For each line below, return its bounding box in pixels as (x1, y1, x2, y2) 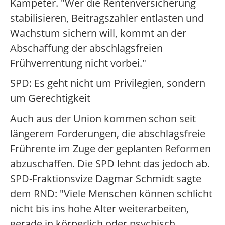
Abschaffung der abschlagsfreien (10, 41, 163, 55)
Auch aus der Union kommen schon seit (10, 111, 196, 125)
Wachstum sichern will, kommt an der (10, 26, 186, 40)
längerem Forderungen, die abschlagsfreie (10, 127, 205, 140)
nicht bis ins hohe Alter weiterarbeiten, (10, 202, 189, 215)
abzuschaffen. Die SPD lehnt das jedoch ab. (10, 157, 210, 170)
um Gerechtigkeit (10, 91, 90, 105)
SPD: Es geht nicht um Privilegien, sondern (10, 76, 205, 90)
